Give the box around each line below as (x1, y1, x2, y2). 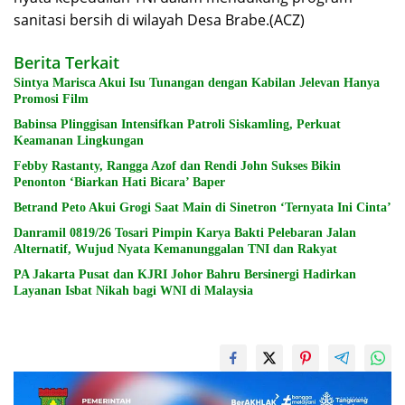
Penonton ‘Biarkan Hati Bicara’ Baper (14, 174, 225, 189)
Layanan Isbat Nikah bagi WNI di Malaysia (14, 283, 253, 297)
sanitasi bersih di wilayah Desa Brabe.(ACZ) (14, 9, 305, 30)
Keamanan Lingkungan (14, 133, 144, 147)
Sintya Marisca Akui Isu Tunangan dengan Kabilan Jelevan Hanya (14, 75, 380, 89)
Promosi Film (14, 91, 89, 106)
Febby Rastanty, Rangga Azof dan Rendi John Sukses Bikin (14, 158, 341, 173)
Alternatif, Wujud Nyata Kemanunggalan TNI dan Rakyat (14, 241, 337, 256)
